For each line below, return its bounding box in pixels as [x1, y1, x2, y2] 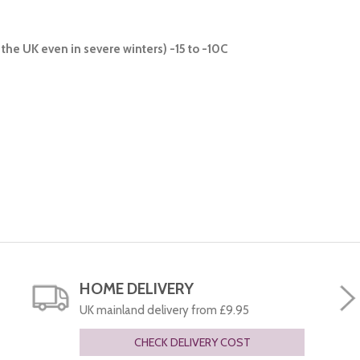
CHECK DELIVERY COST [133, 334, 251, 350]
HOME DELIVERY [80, 278, 194, 298]
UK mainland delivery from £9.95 [80, 302, 249, 317]
